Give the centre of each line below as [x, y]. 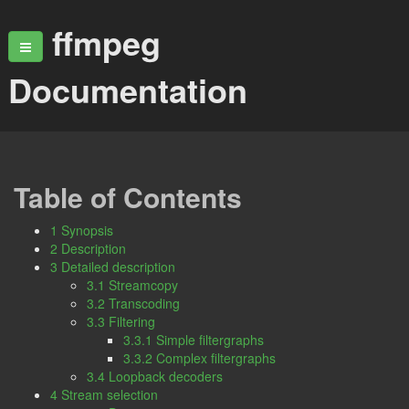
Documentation [127, 89]
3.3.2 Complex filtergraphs [199, 358]
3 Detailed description [113, 267]
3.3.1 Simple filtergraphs [194, 340]
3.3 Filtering [121, 321]
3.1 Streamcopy [132, 285]
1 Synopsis [82, 230]
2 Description [88, 248]
